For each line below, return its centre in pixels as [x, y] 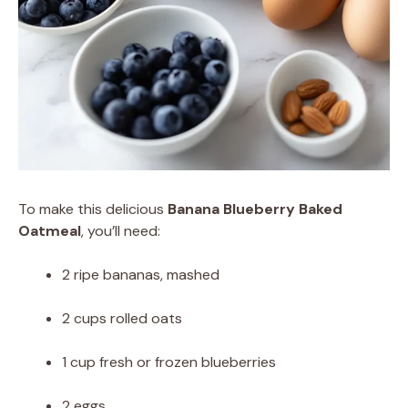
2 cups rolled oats [122, 318]
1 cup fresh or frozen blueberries [169, 362]
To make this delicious [93, 209]
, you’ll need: [121, 230]
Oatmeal [50, 230]
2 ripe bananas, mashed [141, 274]
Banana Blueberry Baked [255, 209]
